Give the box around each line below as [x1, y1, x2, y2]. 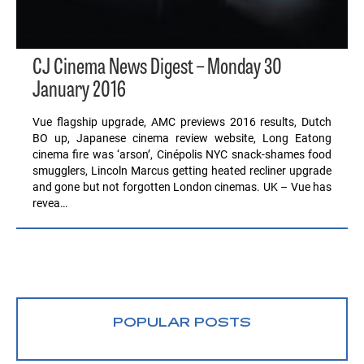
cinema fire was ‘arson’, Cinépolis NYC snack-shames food [32, 148, 331, 161]
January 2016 [32, 78, 126, 104]
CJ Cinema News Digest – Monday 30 [32, 55, 282, 81]
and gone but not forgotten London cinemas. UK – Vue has [32, 180, 331, 193]
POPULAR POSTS [113, 316, 251, 331]
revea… [32, 197, 67, 210]
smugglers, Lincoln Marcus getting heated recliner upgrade [32, 164, 331, 177]
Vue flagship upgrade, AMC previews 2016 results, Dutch [32, 115, 331, 128]
